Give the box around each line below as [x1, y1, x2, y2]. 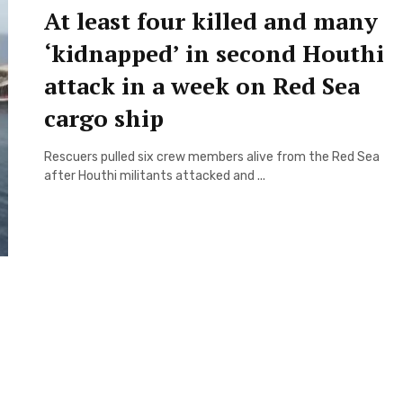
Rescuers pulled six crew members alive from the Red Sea [44, 148, 380, 165]
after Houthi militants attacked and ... [44, 167, 265, 184]
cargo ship [44, 102, 164, 133]
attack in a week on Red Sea [44, 69, 360, 101]
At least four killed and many [44, 4, 378, 36]
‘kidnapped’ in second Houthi [44, 37, 384, 68]
